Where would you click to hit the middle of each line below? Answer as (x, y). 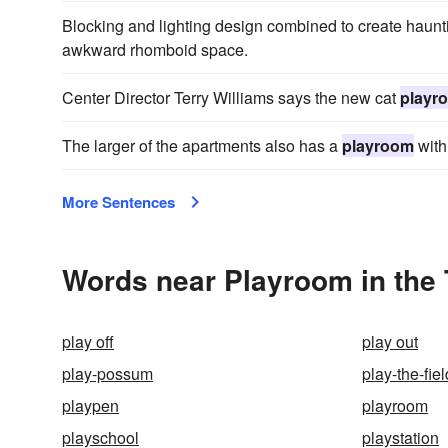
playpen (90, 405)
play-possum (107, 373)
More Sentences (118, 202)
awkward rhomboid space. (155, 49)
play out (390, 341)
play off (88, 341)
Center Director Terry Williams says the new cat (231, 97)
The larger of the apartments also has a (202, 145)
